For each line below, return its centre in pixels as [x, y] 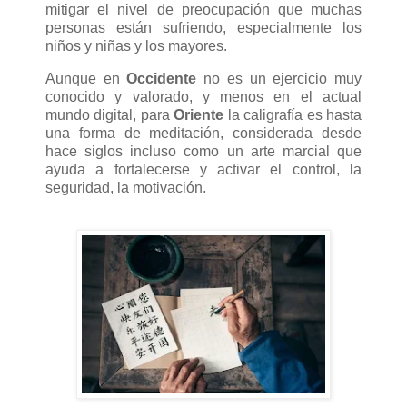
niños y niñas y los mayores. [138, 46]
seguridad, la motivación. [126, 188]
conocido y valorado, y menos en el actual [203, 97]
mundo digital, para [110, 115]
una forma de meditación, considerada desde [203, 134]
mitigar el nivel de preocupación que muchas [203, 10]
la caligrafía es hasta [293, 115]
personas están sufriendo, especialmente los [203, 28]
